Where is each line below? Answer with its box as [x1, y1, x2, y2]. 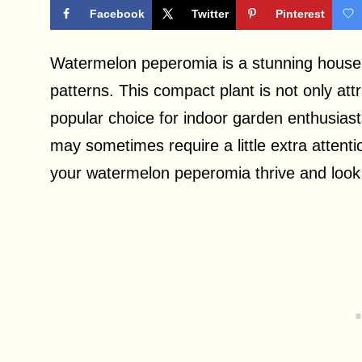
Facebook [90, 7, 145, 21]
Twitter [192, 7, 229, 21]
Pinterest [276, 7, 325, 21]
